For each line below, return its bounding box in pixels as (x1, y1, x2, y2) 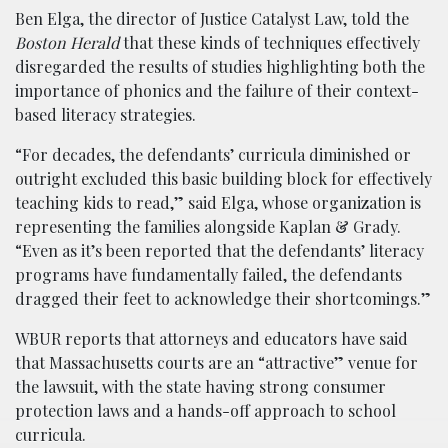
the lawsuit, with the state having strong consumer (15, 375, 386, 397)
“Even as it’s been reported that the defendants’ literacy (15, 239, 424, 261)
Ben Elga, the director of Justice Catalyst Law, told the (15, 7, 409, 29)
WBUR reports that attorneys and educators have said (15, 327, 408, 349)
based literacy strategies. (15, 103, 196, 125)
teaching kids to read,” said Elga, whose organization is (15, 191, 421, 213)
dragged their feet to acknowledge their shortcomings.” (15, 287, 431, 309)
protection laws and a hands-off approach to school (15, 399, 396, 421)
